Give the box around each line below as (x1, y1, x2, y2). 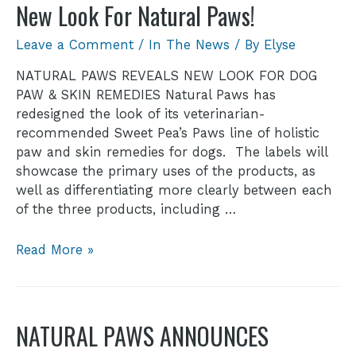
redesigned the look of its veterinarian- (16, 106, 265, 122)
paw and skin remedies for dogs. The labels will (16, 145, 327, 161)
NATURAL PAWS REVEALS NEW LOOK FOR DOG (16, 68, 317, 84)
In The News (149, 37, 230, 53)
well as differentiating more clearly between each (16, 183, 332, 199)
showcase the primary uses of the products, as (16, 164, 315, 180)
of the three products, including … (16, 202, 236, 218)
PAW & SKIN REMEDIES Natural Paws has (16, 87, 276, 103)
